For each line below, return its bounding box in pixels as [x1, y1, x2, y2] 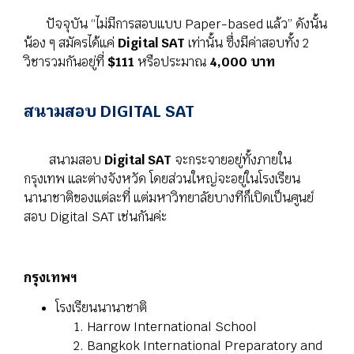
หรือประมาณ [134, 54, 209, 71]
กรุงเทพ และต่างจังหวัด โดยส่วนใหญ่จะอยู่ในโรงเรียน [24, 171, 300, 188]
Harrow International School [87, 318, 257, 336]
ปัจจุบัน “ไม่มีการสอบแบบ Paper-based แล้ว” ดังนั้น [24, 16, 327, 33]
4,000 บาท [209, 54, 275, 71]
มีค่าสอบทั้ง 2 [240, 35, 309, 52]
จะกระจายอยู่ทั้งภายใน [171, 152, 292, 169]
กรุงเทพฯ [24, 269, 77, 286]
